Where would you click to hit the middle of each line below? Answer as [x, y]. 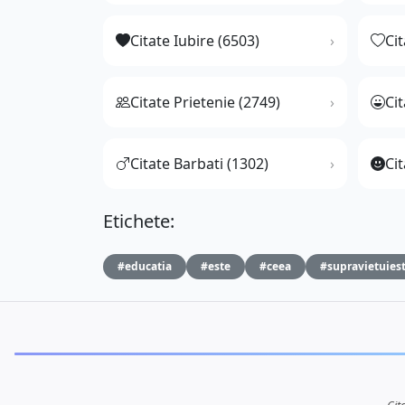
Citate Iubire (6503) [195, 41]
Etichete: [139, 221]
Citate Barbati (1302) [199, 164]
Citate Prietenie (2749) [205, 103]
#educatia [145, 267]
